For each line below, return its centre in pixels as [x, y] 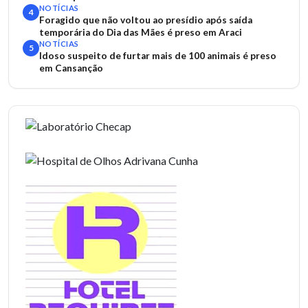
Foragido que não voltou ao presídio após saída [146, 20]
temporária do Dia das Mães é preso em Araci [141, 32]
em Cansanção [71, 68]
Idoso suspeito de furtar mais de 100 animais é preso [158, 56]
